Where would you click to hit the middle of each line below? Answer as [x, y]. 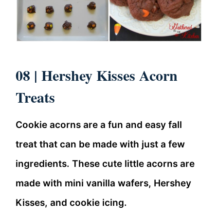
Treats [38, 97]
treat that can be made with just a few [100, 144]
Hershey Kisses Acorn [109, 75]
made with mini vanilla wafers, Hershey [103, 183]
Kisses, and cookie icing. [73, 202]
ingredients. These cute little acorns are [105, 163]
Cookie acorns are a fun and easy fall [99, 125]
